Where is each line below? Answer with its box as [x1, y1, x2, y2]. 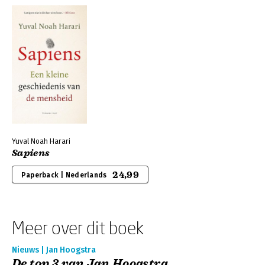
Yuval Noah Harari [12, 137, 70, 146]
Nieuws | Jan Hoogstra [12, 245, 96, 255]
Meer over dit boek [12, 217, 144, 238]
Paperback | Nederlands [21, 171, 107, 179]
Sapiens [12, 147, 50, 159]
